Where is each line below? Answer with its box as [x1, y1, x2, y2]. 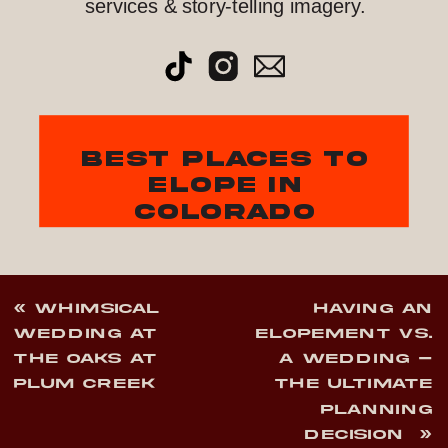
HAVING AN [314, 302, 434, 316]
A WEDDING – [279, 352, 434, 366]
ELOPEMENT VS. [256, 327, 434, 341]
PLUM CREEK [14, 378, 165, 391]
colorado [134, 200, 315, 223]
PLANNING [321, 403, 434, 416]
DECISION [305, 428, 413, 442]
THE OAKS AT [14, 352, 158, 366]
